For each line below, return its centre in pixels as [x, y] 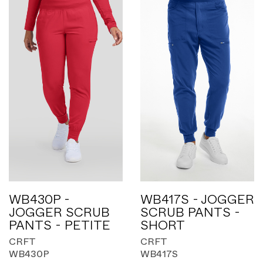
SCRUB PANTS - [190, 213]
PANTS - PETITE [60, 225]
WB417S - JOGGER [197, 200]
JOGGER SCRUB [59, 213]
